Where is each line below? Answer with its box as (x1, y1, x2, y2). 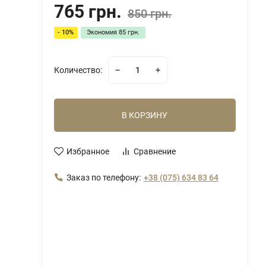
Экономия (86, 28, 119, 37)
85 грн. (118, 28, 140, 37)
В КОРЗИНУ (122, 110, 168, 120)
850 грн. (127, 6, 172, 21)
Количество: (53, 65, 102, 75)
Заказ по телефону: (66, 172, 141, 182)
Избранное (66, 146, 109, 156)
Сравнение (133, 146, 176, 156)
